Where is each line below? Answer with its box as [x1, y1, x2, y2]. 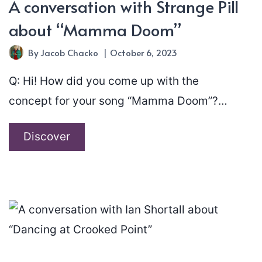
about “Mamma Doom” [8, 18, 181, 41]
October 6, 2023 [109, 46, 177, 58]
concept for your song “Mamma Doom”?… [8, 94, 227, 108]
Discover [23, 129, 70, 143]
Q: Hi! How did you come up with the [8, 74, 199, 88]
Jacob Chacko [40, 46, 98, 58]
